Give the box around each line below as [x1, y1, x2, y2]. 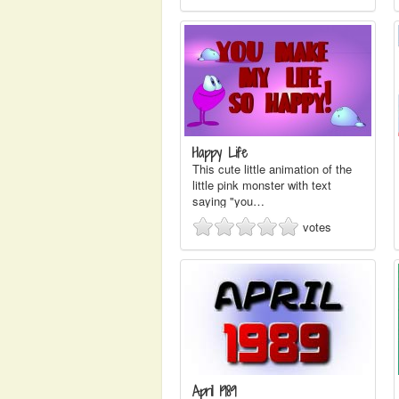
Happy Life [192, 143, 248, 162]
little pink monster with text [192, 176, 331, 193]
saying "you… [192, 192, 265, 209]
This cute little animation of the [192, 160, 352, 177]
